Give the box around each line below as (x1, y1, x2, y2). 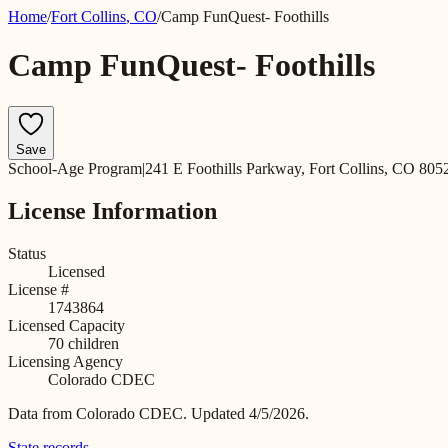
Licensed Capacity (8, 316, 125, 334)
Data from (8, 404, 76, 422)
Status (8, 244, 46, 262)
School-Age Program (8, 159, 142, 177)
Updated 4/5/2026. (191, 404, 309, 422)
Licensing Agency (8, 352, 123, 370)
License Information (8, 197, 217, 224)
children (64, 334, 119, 352)
